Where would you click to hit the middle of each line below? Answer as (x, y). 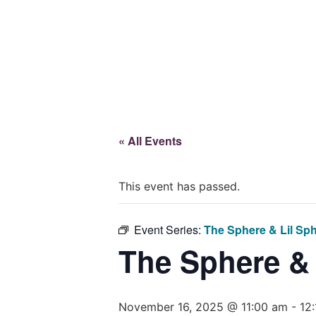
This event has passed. (179, 186)
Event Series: (169, 230)
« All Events (150, 141)
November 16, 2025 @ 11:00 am (203, 307)
